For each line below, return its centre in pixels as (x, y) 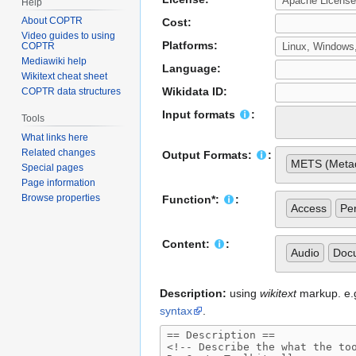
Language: (192, 69)
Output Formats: (209, 155)
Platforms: (190, 46)
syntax (176, 311)
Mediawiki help (54, 62)
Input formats (200, 115)
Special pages (53, 168)
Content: (188, 244)
